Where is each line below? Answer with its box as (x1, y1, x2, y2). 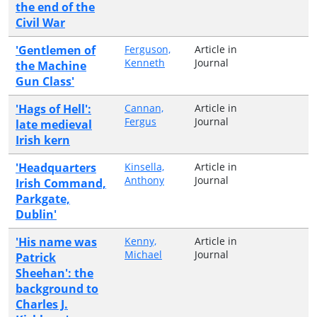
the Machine (16, 57, 86, 74)
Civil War (16, 14, 65, 30)
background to (16, 280, 98, 296)
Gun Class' (16, 73, 74, 89)
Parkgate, (16, 190, 70, 207)
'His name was (16, 234, 97, 250)
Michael (125, 247, 162, 261)
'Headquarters (16, 159, 96, 175)
